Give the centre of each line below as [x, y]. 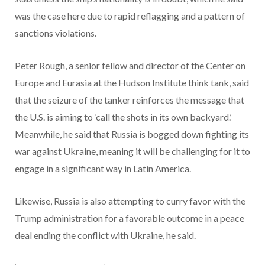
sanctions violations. [56, 33]
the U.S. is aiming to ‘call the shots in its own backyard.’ [123, 117]
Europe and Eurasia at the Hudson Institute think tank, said [132, 82]
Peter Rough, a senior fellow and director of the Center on [130, 65]
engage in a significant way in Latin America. [104, 168]
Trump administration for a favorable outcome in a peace [130, 218]
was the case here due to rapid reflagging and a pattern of [130, 15]
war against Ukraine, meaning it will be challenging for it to [132, 151]
